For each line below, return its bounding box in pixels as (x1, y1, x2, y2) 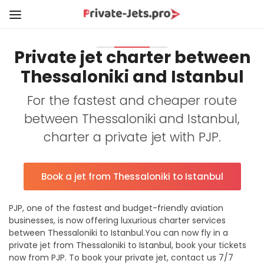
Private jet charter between (14, 46, 250, 69)
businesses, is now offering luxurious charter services (9, 214, 226, 226)
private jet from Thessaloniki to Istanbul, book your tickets (9, 239, 246, 251)
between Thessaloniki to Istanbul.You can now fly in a (9, 227, 228, 239)
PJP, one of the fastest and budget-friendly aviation (9, 202, 223, 214)
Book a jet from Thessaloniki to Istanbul (41, 170, 223, 183)
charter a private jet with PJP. (43, 128, 221, 146)
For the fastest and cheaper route (27, 92, 237, 109)
